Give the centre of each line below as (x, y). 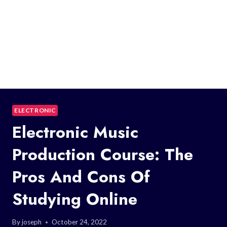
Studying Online (75, 199)
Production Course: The (103, 154)
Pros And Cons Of (81, 177)
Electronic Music (75, 132)
